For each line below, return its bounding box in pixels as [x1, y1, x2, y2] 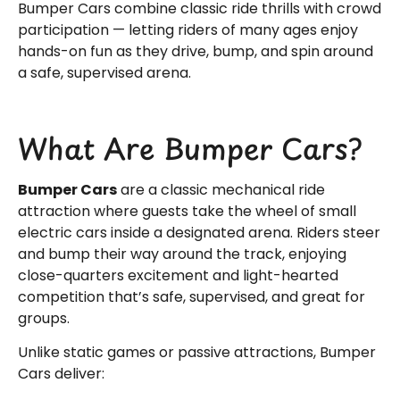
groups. [18, 307, 70, 329]
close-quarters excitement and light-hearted [18, 264, 338, 286]
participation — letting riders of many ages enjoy [18, 20, 358, 41]
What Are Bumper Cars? [18, 126, 362, 170]
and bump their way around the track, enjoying [18, 243, 346, 264]
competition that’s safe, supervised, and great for [18, 286, 365, 307]
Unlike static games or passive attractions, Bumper [18, 342, 376, 363]
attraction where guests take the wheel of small [18, 200, 356, 221]
